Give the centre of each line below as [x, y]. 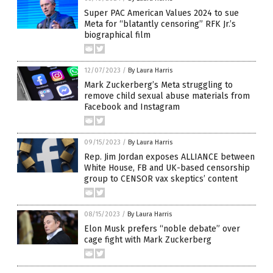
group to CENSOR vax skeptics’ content [161, 179]
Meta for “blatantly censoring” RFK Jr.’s [160, 24]
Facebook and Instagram [132, 107]
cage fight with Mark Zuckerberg [148, 240]
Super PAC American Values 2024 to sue [161, 13]
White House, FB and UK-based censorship [167, 168]
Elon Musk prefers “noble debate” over [162, 229]
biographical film [117, 35]
